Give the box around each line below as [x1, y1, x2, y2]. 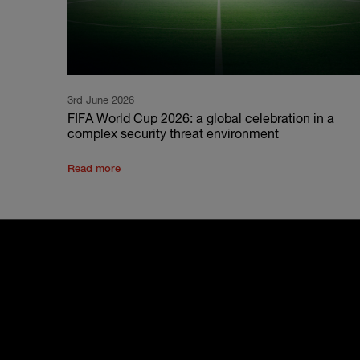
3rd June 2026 [67, 96, 134, 107]
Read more [67, 164, 121, 175]
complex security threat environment [67, 129, 279, 142]
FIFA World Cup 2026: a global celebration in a [67, 113, 334, 127]
